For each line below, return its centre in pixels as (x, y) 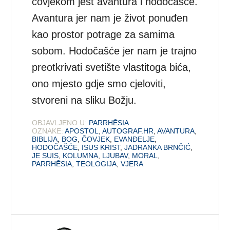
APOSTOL (82, 131)
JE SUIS (45, 155)
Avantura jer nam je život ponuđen (110, 18)
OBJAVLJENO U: (60, 122)
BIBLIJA (45, 139)
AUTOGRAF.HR (128, 131)
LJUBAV (115, 155)
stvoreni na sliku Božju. (84, 100)
